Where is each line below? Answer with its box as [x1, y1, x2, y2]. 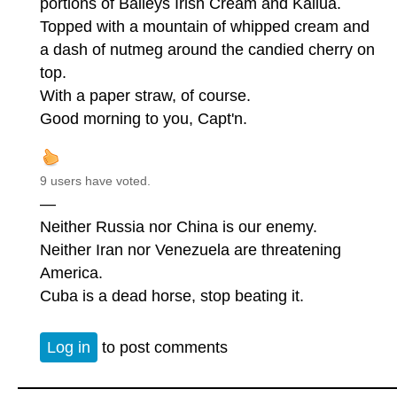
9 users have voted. [40, 173, 151, 188]
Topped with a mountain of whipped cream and [40, 17, 370, 35]
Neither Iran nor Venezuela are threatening [40, 240, 341, 259]
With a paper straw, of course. [40, 86, 251, 105]
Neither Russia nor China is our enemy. [40, 217, 317, 236]
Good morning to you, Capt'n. [40, 109, 247, 128]
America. [40, 263, 103, 282]
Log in [47, 339, 90, 357]
